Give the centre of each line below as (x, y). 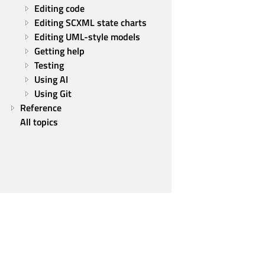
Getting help (59, 51)
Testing (49, 65)
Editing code (59, 8)
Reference (41, 108)
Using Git (53, 93)
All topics (39, 122)
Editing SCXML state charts (91, 22)
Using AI (51, 79)
